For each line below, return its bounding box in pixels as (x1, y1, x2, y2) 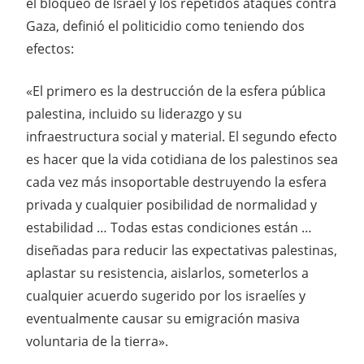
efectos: (26, 39, 74, 58)
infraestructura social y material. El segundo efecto (26, 127, 337, 145)
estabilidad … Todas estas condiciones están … (26, 218, 312, 236)
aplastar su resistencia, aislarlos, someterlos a (26, 263, 309, 282)
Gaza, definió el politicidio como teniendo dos (26, 16, 305, 35)
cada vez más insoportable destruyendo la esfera (26, 172, 327, 191)
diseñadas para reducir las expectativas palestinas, (26, 240, 337, 259)
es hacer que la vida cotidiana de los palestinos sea (26, 149, 338, 168)
